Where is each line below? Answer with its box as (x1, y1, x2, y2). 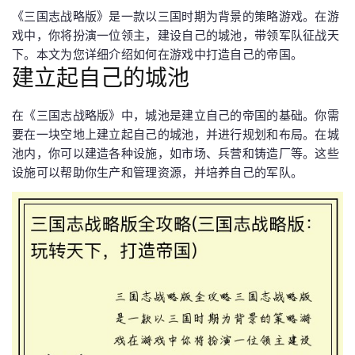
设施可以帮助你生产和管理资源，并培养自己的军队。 (12, 165, 303, 180)
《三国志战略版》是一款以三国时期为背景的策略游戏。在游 (12, 9, 340, 24)
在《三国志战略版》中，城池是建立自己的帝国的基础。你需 (12, 108, 340, 123)
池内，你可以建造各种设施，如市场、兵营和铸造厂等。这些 (12, 146, 340, 161)
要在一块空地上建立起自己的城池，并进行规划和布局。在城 (12, 127, 340, 142)
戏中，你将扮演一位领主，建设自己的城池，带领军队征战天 (12, 28, 340, 43)
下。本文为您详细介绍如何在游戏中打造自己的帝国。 (12, 47, 303, 62)
